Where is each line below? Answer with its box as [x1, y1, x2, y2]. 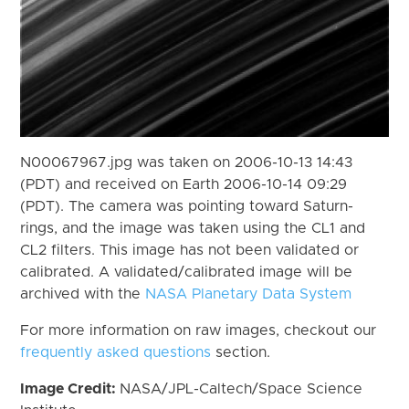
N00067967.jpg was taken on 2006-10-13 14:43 [20, 154, 353, 170]
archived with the [20, 286, 146, 301]
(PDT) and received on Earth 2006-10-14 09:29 [20, 176, 348, 192]
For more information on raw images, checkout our [20, 322, 377, 338]
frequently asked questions [20, 344, 212, 360]
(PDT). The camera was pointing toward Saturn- [20, 198, 354, 214]
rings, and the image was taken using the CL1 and [20, 220, 366, 236]
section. [211, 344, 271, 360]
